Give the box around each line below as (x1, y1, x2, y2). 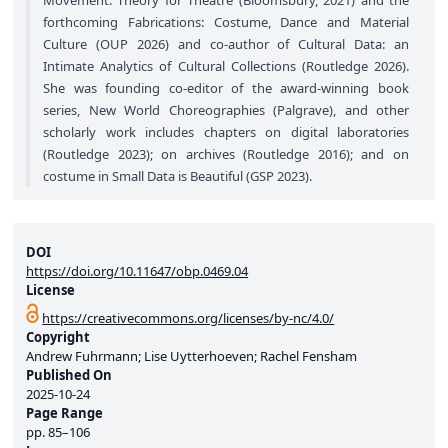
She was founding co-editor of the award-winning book (43, 79, 409, 98)
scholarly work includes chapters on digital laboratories (43, 123, 409, 142)
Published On (26, 365, 112, 384)
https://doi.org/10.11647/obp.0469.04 (26, 261, 248, 280)
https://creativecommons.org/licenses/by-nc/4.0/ (42, 308, 335, 327)
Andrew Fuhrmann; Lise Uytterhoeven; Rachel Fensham (26, 346, 357, 365)
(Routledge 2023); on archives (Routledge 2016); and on (43, 145, 409, 164)
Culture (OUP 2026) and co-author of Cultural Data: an (43, 35, 409, 54)
